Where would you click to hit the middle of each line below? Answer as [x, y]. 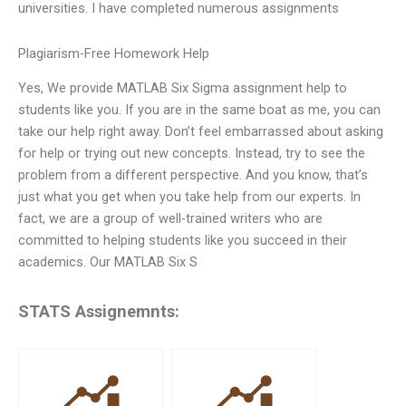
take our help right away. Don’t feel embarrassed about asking [201, 132]
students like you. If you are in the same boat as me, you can [199, 110]
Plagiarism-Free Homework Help [114, 53]
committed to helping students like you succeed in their [183, 241]
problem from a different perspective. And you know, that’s [193, 175]
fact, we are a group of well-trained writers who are [170, 219]
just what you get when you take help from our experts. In [189, 197]
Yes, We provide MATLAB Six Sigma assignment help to [183, 88]
